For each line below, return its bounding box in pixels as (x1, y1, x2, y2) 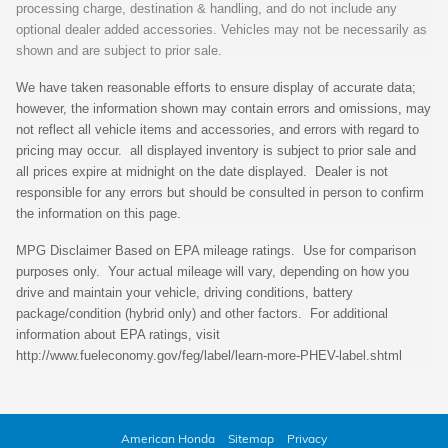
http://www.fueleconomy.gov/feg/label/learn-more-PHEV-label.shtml (16, 348, 402, 364)
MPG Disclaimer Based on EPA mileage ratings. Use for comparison (16, 243, 416, 259)
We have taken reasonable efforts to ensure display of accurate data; (16, 80, 416, 96)
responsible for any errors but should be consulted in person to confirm (16, 185, 424, 201)
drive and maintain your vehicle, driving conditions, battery (16, 285, 353, 301)
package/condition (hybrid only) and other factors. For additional (16, 306, 388, 322)
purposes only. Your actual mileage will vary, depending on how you (16, 264, 409, 280)
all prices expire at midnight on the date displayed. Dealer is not (16, 164, 388, 180)
